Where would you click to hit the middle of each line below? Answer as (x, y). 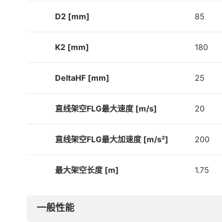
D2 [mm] (72, 17)
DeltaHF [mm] (82, 78)
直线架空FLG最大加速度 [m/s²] (112, 139)
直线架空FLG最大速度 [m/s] (106, 109)
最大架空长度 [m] (87, 170)
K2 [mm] (72, 47)
